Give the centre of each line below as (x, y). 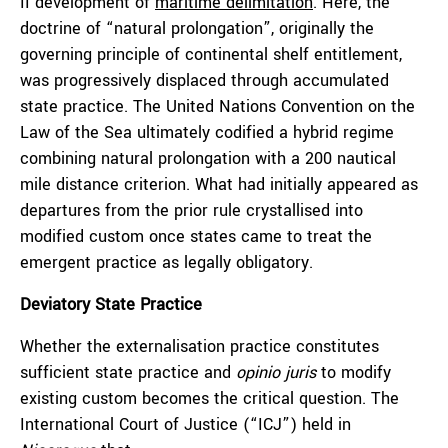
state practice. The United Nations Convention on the (217, 106)
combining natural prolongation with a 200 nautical (208, 158)
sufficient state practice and (128, 372)
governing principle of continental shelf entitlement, (211, 54)
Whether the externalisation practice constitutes (199, 346)
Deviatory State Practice (111, 304)
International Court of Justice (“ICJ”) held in (185, 424)
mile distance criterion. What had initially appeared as (219, 184)
